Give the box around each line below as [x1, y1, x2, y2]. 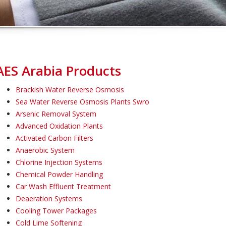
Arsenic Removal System [16, 109, 96, 119]
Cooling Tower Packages [16, 206, 97, 215]
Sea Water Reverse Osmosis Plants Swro [16, 97, 149, 106]
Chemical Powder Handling [16, 169, 103, 179]
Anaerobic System [16, 145, 75, 155]
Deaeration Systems [16, 194, 82, 203]
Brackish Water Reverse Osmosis [16, 85, 124, 94]
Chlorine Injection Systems [16, 157, 102, 167]
